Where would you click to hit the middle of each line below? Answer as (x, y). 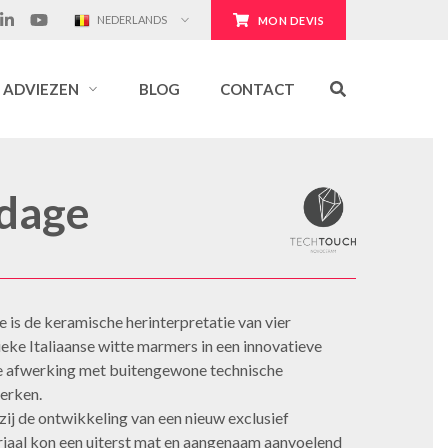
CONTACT (257, 89)
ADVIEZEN (41, 89)
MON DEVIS (290, 20)
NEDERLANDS (131, 19)
